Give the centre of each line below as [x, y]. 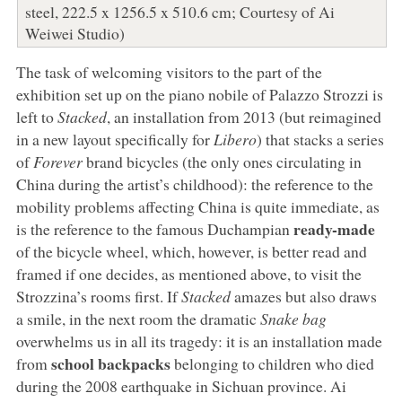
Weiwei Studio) [74, 33]
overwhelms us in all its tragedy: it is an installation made [199, 341]
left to [36, 116]
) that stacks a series [320, 139]
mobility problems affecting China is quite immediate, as [197, 206]
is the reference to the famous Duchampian [154, 228]
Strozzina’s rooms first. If [98, 296]
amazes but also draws [303, 296]
